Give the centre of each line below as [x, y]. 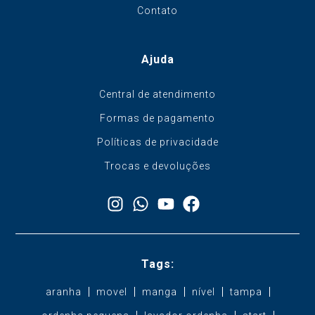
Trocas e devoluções [157, 166]
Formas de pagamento [157, 118]
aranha [63, 292]
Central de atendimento [157, 95]
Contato [157, 11]
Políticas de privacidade [157, 142]
